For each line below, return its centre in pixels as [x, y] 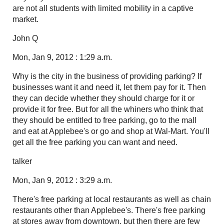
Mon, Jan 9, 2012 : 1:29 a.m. [62, 57]
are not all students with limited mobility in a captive [103, 8]
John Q [25, 38]
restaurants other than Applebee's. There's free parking [109, 210]
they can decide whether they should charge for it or [103, 98]
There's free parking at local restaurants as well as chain [112, 199]
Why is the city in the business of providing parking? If [107, 76]
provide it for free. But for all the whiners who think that [108, 109]
